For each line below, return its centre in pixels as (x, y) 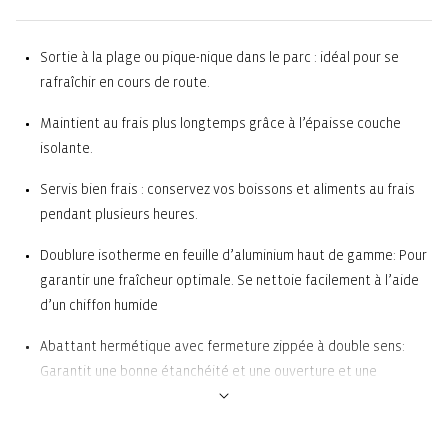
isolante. (66, 148)
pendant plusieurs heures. (119, 214)
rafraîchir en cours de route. (125, 82)
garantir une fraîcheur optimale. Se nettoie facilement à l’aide (229, 280)
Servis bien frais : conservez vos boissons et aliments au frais (227, 189)
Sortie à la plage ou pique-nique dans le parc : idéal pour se (219, 57)
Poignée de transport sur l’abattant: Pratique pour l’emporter (230, 437)
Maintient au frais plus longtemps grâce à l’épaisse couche (220, 123)
